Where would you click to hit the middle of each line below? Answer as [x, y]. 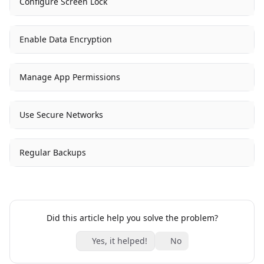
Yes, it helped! [119, 241]
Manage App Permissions [70, 77]
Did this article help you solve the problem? [132, 218]
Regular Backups [53, 152]
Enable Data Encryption [66, 39]
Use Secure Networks [61, 115]
